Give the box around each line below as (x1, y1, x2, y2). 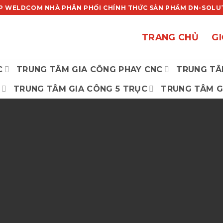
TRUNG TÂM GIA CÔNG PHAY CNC (16, 64, 163, 74)
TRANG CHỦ (142, 32, 199, 42)
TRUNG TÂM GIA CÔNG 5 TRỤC (13, 84, 147, 94)
